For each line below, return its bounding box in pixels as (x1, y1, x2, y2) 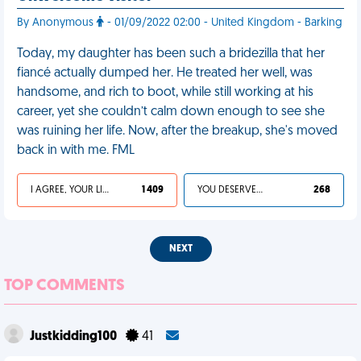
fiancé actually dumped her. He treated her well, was (17, 67, 313, 80)
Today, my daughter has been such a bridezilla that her (17, 48, 325, 60)
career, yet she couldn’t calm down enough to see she (17, 106, 325, 118)
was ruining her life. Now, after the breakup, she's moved (17, 125, 338, 138)
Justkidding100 (30, 330, 119, 343)
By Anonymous (17, 17, 97, 29)
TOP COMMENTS (4, 278, 125, 294)
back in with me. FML (17, 144, 135, 157)
